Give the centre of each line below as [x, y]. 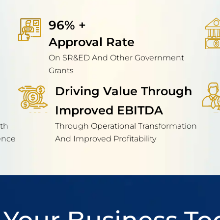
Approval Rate [92, 42]
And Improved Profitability [106, 139]
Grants [61, 71]
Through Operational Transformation [126, 126]
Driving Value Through [124, 91]
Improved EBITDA [109, 110]
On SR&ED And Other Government [117, 58]
